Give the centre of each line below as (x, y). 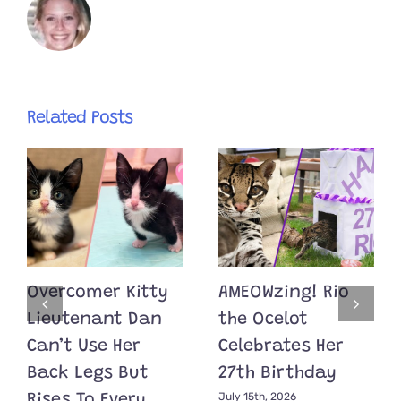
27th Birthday (277, 373)
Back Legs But (88, 373)
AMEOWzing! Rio (284, 292)
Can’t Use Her (84, 346)
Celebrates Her (281, 346)
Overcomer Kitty (98, 292)
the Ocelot (263, 319)
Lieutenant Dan (94, 319)
